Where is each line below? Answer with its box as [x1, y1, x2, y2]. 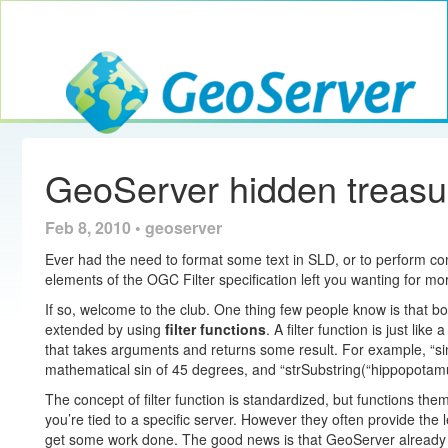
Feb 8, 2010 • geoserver [44, 216, 222, 239]
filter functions [164, 319, 266, 339]
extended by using [44, 319, 165, 339]
